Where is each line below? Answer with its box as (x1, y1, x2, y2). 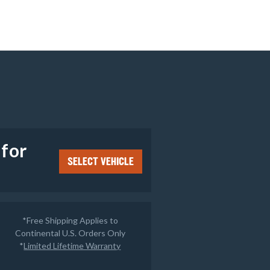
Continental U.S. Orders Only (14, 227, 125, 238)
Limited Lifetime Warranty (24, 240, 121, 251)
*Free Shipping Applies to (22, 215, 118, 225)
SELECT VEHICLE (67, 154, 134, 169)
